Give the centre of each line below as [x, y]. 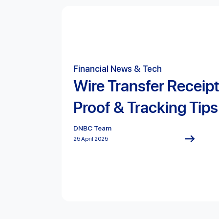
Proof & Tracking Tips [146, 107]
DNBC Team [92, 128]
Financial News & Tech [118, 69]
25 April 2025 [91, 139]
